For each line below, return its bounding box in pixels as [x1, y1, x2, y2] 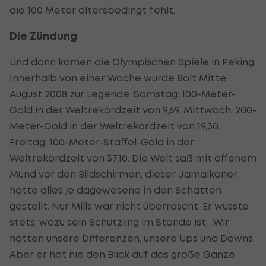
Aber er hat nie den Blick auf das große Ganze [9, 248, 235, 260]
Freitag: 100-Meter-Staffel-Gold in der [9, 135, 194, 148]
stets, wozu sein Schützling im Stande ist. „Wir [9, 216, 229, 228]
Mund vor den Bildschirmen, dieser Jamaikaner [9, 167, 237, 180]
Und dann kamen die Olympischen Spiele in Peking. [9, 55, 256, 68]
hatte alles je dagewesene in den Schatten [9, 183, 221, 196]
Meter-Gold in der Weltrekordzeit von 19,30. [9, 119, 220, 132]
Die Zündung [9, 28, 77, 43]
